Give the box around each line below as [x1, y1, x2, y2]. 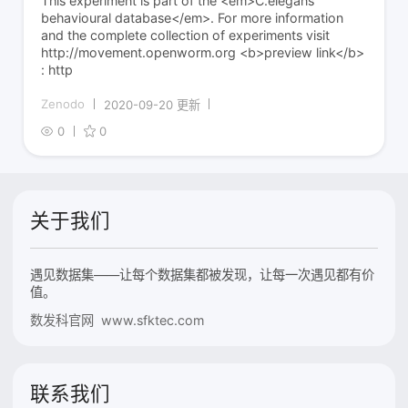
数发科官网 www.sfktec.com [30, 311, 205, 328]
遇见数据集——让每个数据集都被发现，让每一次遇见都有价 [30, 266, 375, 282]
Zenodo [41, 97, 86, 112]
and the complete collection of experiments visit [41, 26, 331, 43]
